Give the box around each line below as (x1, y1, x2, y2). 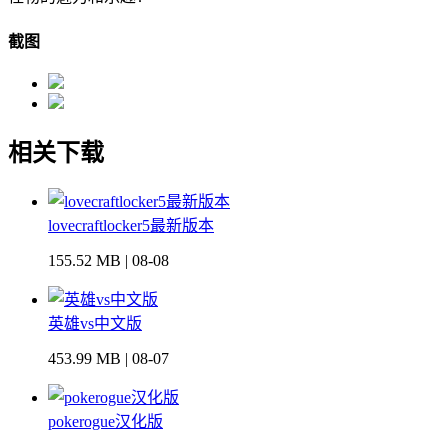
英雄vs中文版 (48, 315, 142, 333)
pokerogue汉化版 (48, 413, 163, 431)
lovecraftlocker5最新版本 (48, 217, 214, 235)
